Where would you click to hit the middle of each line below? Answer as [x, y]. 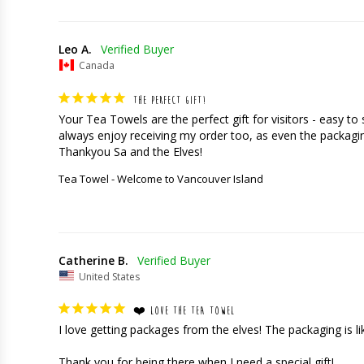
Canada [97, 65]
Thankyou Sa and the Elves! [130, 151]
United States [109, 276]
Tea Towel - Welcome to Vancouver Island [161, 178]
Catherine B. [93, 260]
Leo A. [75, 50]
